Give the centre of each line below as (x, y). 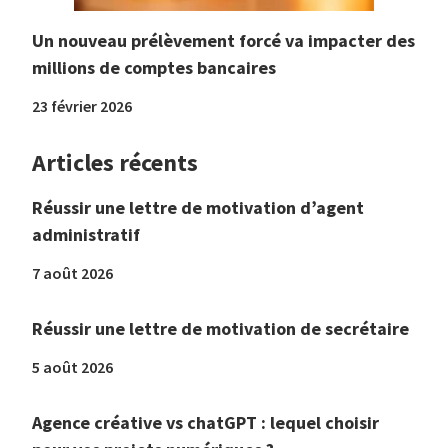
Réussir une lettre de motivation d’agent (198, 207)
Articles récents (115, 162)
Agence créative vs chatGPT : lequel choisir (205, 422)
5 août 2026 (72, 366)
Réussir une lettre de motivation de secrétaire (220, 328)
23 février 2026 (82, 105)
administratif (86, 234)
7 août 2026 (72, 272)
